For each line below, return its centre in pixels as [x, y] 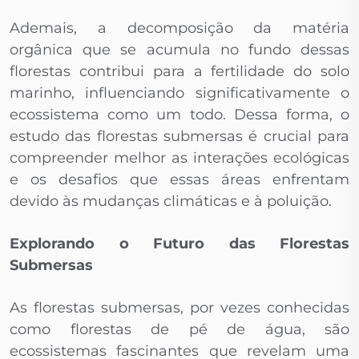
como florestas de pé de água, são [179, 330]
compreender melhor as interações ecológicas [179, 158]
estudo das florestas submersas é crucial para [179, 137]
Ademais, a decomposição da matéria [179, 28]
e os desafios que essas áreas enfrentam [179, 180]
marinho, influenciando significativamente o [179, 93]
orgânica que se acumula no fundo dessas [179, 50]
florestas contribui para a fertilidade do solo [179, 72]
